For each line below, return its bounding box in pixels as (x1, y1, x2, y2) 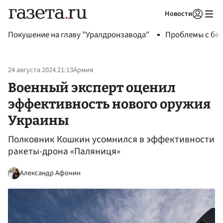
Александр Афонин (20, 167, 81, 178)
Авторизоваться (133, 22, 180, 31)
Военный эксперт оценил (8, 79, 176, 96)
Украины (8, 112, 69, 128)
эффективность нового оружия (8, 96, 211, 112)
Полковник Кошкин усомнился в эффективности (8, 132, 215, 147)
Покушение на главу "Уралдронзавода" (8, 29, 149, 41)
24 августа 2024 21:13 (8, 65, 73, 76)
